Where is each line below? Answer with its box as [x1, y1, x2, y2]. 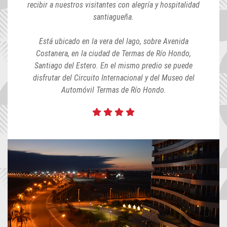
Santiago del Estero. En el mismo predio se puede [34, 61, 193, 70]
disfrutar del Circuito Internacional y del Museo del [32, 73, 195, 83]
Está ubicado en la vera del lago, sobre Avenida [39, 36, 188, 46]
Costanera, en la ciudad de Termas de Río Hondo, [36, 49, 191, 58]
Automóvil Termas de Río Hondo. [61, 85, 166, 95]
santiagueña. [93, 12, 134, 22]
